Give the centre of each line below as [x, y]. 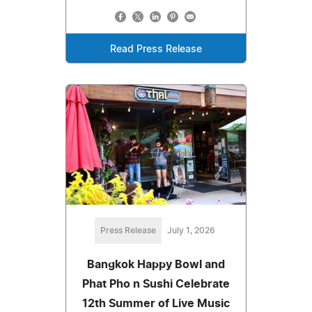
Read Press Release [156, 50]
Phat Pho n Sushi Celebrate [156, 284]
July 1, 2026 [191, 231]
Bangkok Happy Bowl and [156, 265]
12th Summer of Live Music [156, 304]
